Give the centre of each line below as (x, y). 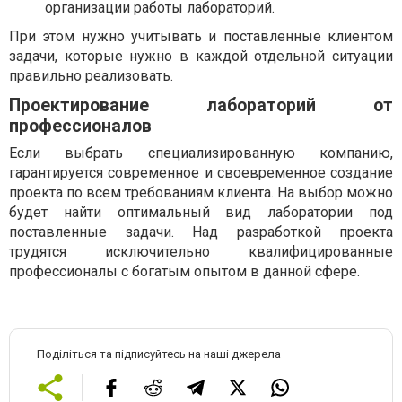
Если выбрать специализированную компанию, (201, 153)
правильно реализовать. (91, 76)
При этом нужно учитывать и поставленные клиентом (201, 37)
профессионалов (80, 127)
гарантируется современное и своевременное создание (201, 173)
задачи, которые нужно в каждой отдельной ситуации (201, 57)
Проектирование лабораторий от (201, 106)
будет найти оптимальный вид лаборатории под (201, 213)
